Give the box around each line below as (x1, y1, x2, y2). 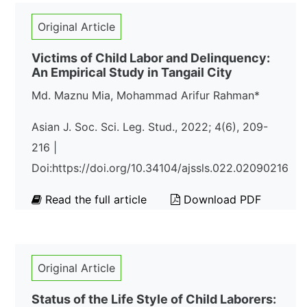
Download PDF (180, 193, 261, 206)
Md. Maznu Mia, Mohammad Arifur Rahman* (32, 88, 260, 102)
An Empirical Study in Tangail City (32, 65, 232, 79)
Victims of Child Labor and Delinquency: (32, 51, 270, 65)
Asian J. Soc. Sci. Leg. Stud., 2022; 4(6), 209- (32, 120, 268, 134)
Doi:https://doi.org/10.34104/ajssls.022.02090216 (32, 161, 288, 175)
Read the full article (42, 193, 150, 206)
